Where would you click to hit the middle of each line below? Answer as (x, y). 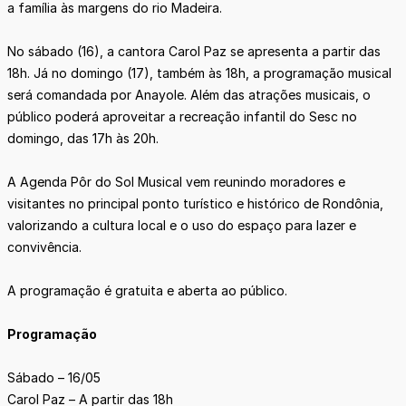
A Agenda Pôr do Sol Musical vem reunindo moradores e (176, 182)
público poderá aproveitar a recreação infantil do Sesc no (182, 117)
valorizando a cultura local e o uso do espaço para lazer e (182, 226)
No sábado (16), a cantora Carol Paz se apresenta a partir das (194, 52)
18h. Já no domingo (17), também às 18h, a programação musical (199, 73)
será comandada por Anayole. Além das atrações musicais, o (189, 95)
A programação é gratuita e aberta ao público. (147, 291)
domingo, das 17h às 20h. (83, 139)
